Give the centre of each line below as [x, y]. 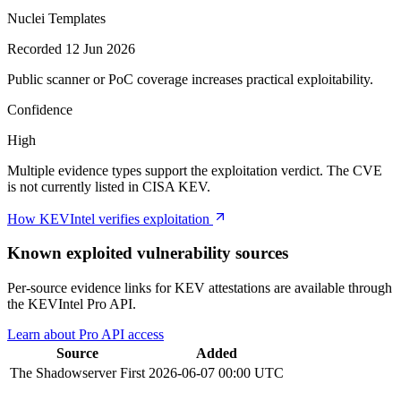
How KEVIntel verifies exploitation [110, 218]
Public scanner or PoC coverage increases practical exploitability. [190, 79]
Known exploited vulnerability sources [148, 253]
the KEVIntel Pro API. [72, 304]
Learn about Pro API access [85, 335]
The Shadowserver [65, 373]
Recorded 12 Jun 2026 [71, 48]
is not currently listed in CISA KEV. [109, 186]
